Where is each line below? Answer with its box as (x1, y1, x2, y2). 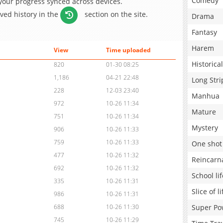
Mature (192, 107, 216, 116)
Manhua (192, 91, 220, 101)
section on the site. (83, 9, 148, 19)
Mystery (192, 123, 218, 132)
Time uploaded (106, 46, 151, 55)
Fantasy (192, 27, 217, 37)
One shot (192, 139, 222, 148)
